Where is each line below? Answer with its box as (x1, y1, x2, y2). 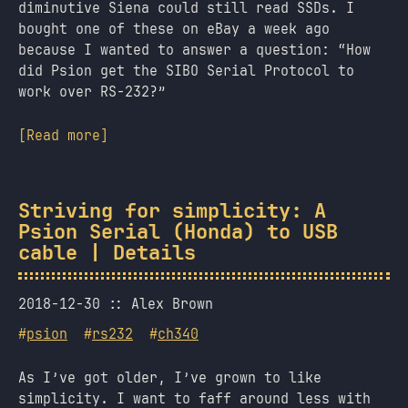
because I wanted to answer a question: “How (18, 40, 371, 60)
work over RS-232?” (18, 82, 166, 102)
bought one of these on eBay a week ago (18, 19, 330, 39)
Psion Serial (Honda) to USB (18, 219, 338, 246)
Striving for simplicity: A (18, 198, 326, 225)
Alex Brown (131, 294, 213, 314)
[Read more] (18, 126, 108, 146)
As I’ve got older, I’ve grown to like (18, 368, 321, 388)
